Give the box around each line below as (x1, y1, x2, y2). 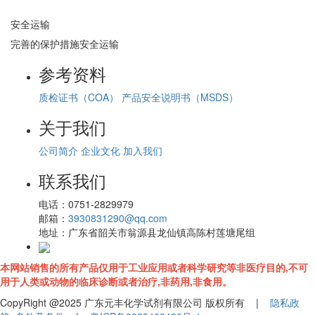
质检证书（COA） (39, 90, 119, 104)
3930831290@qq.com (68, 211, 167, 225)
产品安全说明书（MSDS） (122, 90, 238, 104)
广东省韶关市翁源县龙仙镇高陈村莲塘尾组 (68, 225, 255, 239)
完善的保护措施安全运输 (11, 37, 119, 51)
